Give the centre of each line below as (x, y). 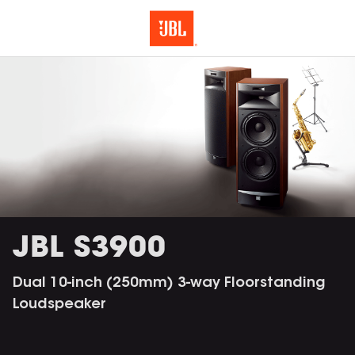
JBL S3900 (90, 246)
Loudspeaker (59, 305)
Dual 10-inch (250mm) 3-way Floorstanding (169, 283)
